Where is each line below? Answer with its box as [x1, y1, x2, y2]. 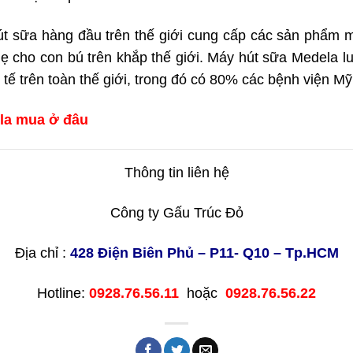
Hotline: [37, 284, 89, 301]
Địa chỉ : [14, 244, 70, 261]
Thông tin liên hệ [124, 165, 229, 181]
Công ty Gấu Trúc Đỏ [110, 204, 243, 221]
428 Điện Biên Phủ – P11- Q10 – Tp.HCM [69, 244, 339, 261]
